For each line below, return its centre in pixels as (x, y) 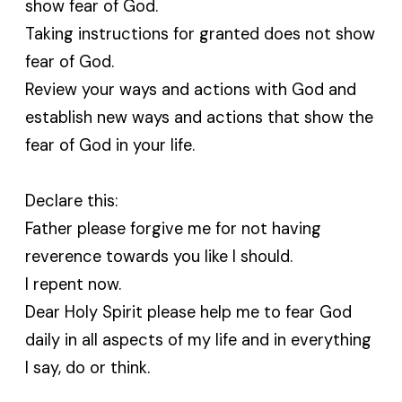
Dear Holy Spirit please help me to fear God (189, 312)
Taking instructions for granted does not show (201, 34)
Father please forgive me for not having (174, 228)
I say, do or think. (88, 367)
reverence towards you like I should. (159, 256)
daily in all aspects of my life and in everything (199, 340)
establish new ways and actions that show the (200, 117)
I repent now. (74, 284)
